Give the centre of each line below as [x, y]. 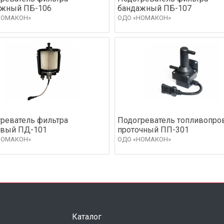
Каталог [87, 216]
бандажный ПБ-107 [154, 8]
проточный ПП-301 [153, 129]
